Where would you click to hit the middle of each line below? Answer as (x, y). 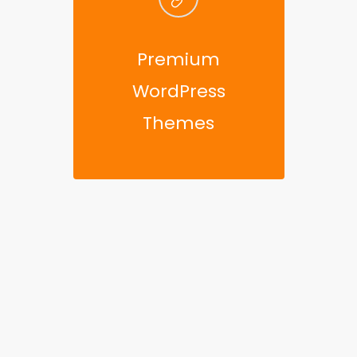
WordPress (178, 91)
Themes (178, 123)
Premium (178, 59)
